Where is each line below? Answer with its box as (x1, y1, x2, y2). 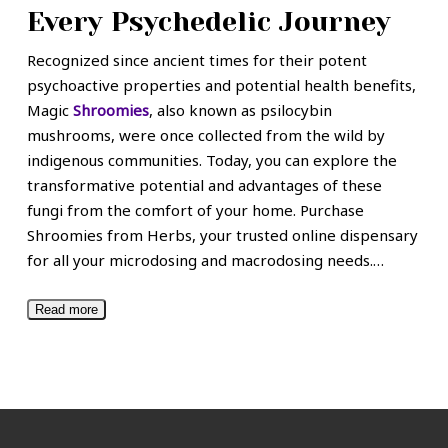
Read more (34, 301, 98, 317)
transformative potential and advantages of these (26, 175, 382, 196)
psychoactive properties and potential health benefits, (26, 75, 416, 96)
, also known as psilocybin (148, 100, 332, 121)
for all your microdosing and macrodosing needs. (26, 250, 373, 271)
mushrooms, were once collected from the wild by (26, 125, 385, 146)
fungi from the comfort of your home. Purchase (26, 200, 364, 221)
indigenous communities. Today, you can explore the (26, 150, 397, 171)
